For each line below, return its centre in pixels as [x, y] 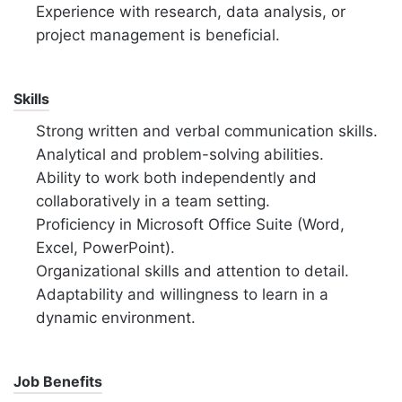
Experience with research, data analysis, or [191, 12]
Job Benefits [58, 382]
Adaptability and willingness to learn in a [182, 295]
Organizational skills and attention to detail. [192, 271]
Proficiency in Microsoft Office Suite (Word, [190, 225]
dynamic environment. [116, 318]
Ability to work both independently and [176, 178]
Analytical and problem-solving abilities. [180, 155]
